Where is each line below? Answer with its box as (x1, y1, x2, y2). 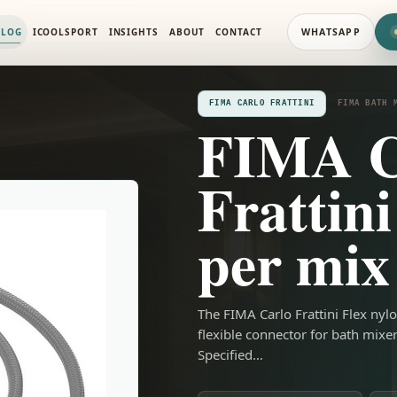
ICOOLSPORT (32, 26, 98, 39)
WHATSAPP (300, 26, 361, 39)
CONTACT (215, 26, 262, 39)
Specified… (198, 345, 264, 363)
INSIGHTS (108, 26, 159, 39)
